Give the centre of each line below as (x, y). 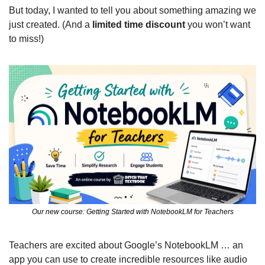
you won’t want (219, 25)
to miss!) (26, 39)
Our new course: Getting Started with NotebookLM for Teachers (132, 212)
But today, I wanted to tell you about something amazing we (132, 10)
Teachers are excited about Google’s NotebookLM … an (126, 245)
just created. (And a (51, 25)
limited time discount (140, 25)
